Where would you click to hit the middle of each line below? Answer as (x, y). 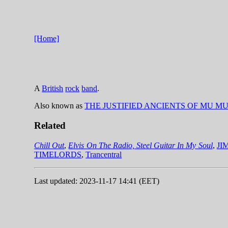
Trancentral (104, 154)
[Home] (47, 39)
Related (50, 125)
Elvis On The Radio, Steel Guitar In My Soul (140, 145)
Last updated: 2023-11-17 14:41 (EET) (97, 181)
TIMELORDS (58, 154)
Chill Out (49, 145)
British (53, 89)
